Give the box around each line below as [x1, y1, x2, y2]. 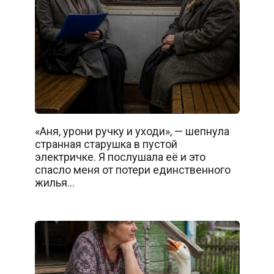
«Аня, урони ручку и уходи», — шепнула [34, 125, 229, 138]
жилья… [34, 176, 75, 190]
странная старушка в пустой [34, 138, 177, 151]
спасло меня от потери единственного [34, 163, 231, 177]
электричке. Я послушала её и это [34, 150, 206, 164]
